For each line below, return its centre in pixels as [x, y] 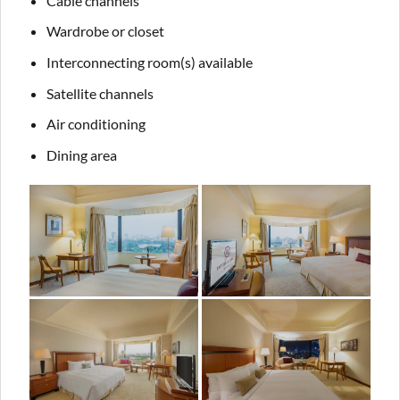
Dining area [81, 154]
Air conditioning [96, 124]
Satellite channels [100, 93]
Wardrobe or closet [105, 31]
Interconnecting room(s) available [149, 62]
